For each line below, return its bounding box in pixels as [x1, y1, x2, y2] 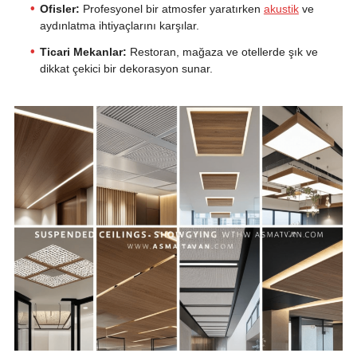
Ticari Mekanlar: [39, 45, 127, 59]
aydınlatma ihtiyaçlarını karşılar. [39, 19, 199, 33]
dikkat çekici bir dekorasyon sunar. [39, 62, 213, 76]
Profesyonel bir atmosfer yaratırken [79, 2, 264, 16]
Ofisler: [39, 2, 80, 16]
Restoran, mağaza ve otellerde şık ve [126, 45, 318, 59]
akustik [263, 2, 299, 16]
